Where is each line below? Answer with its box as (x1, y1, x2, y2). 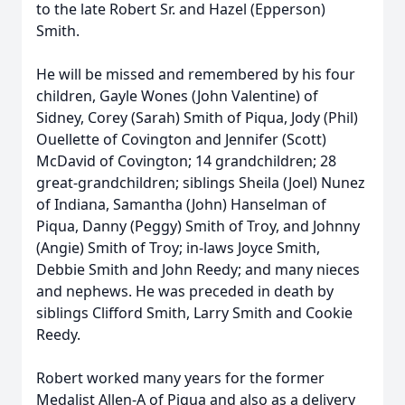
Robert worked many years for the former (36, 368, 325, 388)
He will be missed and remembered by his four (36, 64, 355, 84)
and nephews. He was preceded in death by (36, 281, 334, 301)
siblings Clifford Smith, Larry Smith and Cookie (36, 303, 353, 323)
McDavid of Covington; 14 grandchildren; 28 (36, 151, 336, 171)
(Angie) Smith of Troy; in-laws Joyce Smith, (36, 238, 320, 258)
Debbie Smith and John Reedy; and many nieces (36, 259, 360, 279)
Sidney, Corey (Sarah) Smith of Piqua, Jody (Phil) (36, 108, 358, 127)
